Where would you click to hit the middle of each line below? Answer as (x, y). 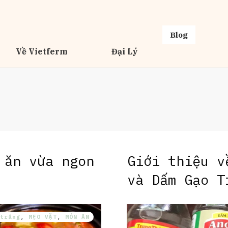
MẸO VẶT (43, 217)
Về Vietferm (42, 51)
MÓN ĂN (77, 217)
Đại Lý (125, 51)
